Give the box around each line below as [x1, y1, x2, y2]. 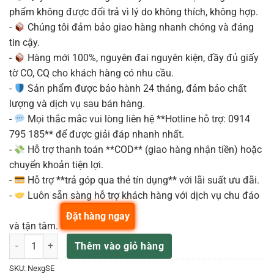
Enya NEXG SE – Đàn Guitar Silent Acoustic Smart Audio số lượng [9, 235, 261, 246]
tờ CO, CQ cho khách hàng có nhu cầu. [9, 67, 174, 80]
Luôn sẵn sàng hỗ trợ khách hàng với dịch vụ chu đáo [25, 190, 260, 202]
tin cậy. [9, 37, 40, 49]
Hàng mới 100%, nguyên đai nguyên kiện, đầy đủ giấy [25, 52, 259, 64]
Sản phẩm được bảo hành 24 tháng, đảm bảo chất [25, 83, 247, 95]
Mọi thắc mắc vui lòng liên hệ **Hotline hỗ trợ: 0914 [25, 113, 251, 125]
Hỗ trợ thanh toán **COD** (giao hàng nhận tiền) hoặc [25, 144, 262, 156]
